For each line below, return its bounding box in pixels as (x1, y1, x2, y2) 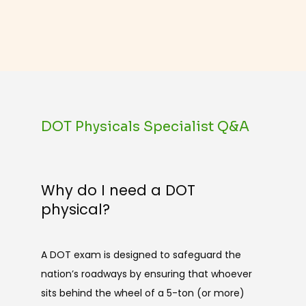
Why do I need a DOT (41, 180, 195, 201)
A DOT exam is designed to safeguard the (41, 247, 241, 262)
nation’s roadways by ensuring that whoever (41, 266, 252, 281)
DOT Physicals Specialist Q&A (41, 118, 249, 135)
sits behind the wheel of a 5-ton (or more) (41, 286, 245, 300)
